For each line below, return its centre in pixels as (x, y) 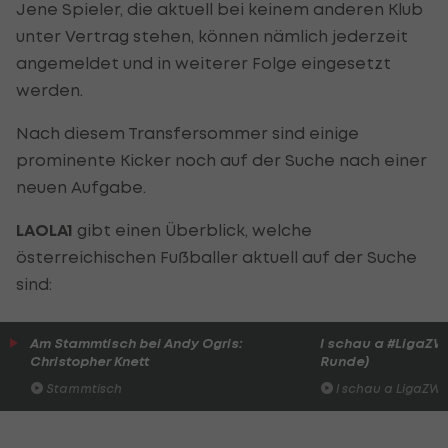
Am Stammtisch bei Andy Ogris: (136, 343)
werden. (49, 89)
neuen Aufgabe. (81, 186)
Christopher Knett (89, 361)
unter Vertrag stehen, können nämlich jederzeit (212, 35)
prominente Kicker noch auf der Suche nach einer (221, 159)
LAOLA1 (44, 230)
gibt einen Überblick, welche (192, 229)
